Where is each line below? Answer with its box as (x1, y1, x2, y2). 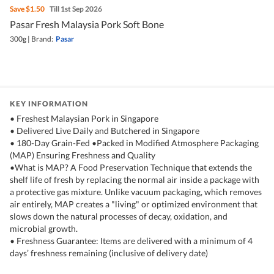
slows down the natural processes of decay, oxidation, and (10, 211, 228, 222)
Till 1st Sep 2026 (50, 4, 102, 14)
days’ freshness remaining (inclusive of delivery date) (10, 248, 208, 259)
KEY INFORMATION (10, 99, 88, 109)
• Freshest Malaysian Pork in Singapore (10, 113, 158, 124)
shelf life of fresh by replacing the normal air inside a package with (10, 174, 259, 185)
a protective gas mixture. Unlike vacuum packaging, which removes (10, 187, 262, 198)
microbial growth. (10, 223, 78, 234)
